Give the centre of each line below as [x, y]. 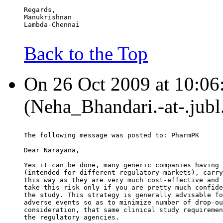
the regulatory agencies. [72, 218]
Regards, [40, 10]
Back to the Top [86, 54]
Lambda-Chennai [52, 25]
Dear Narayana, [52, 150]
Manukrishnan [48, 17]
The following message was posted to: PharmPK [111, 135]
